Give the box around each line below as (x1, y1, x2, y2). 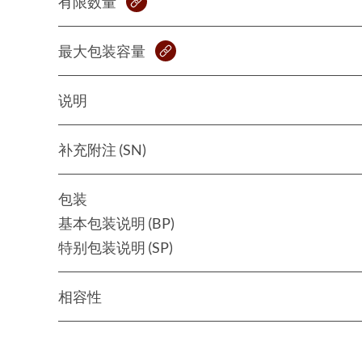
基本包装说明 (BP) (58, 213, 175, 232)
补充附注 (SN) (58, 140, 146, 158)
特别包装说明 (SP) (58, 238, 173, 256)
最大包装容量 (58, 41, 145, 60)
